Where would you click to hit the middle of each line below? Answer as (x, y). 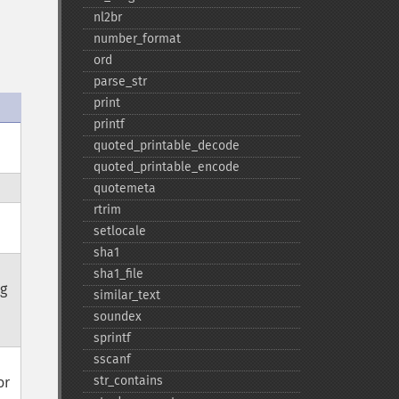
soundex (117, 317)
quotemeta (124, 188)
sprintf (112, 338)
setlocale (119, 231)
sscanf (112, 359)
